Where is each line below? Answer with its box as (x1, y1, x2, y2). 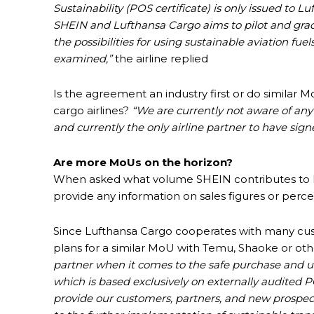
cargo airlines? (53, 104, 132, 118)
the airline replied (115, 52, 208, 66)
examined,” (53, 52, 115, 66)
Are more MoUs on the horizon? (53, 156, 233, 170)
